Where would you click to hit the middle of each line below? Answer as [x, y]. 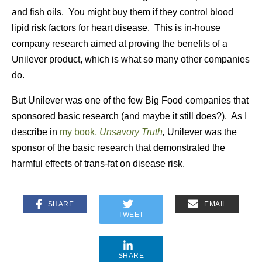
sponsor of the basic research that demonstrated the [118, 148]
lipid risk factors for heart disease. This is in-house [116, 28]
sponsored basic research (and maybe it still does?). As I [129, 116]
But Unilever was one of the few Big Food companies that [130, 100]
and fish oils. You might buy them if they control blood [123, 12]
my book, [80, 132]
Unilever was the [202, 132]
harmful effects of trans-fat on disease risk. [98, 163]
